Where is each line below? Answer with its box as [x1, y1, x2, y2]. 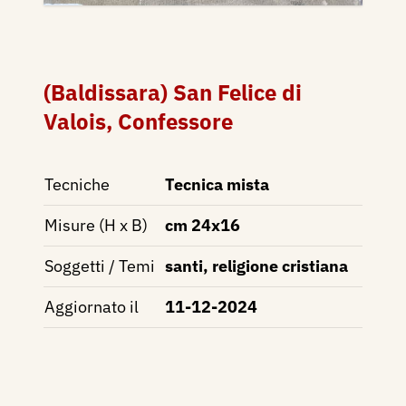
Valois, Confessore [43, 107, 233, 137]
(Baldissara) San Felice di [43, 78, 302, 108]
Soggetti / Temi [44, 256, 155, 277]
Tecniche [44, 174, 110, 196]
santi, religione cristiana [165, 256, 348, 277]
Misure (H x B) [44, 215, 148, 237]
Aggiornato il [44, 296, 139, 318]
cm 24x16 [165, 215, 240, 237]
